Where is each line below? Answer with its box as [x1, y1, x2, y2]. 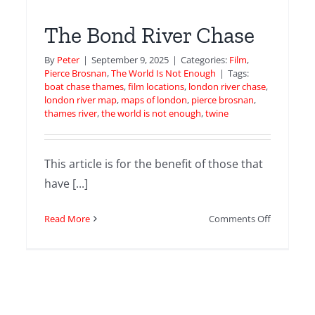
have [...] [44, 176, 89, 192]
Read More [44, 212, 91, 226]
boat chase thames [44, 80, 124, 94]
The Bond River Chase [44, 22, 255, 49]
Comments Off [208, 212, 271, 226]
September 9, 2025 [91, 53, 169, 67]
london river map [44, 94, 117, 107]
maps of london [121, 94, 188, 107]
